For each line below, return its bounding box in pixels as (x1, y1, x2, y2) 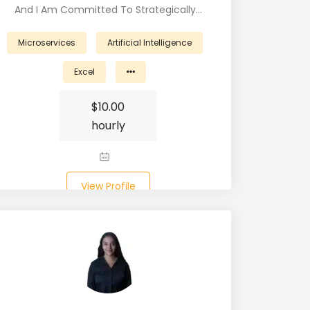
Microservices (17, 37, 75, 48)
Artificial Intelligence (107, 37, 192, 48)
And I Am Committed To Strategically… (14, 3, 202, 17)
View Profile (80, 179, 136, 193)
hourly (91, 118, 125, 134)
